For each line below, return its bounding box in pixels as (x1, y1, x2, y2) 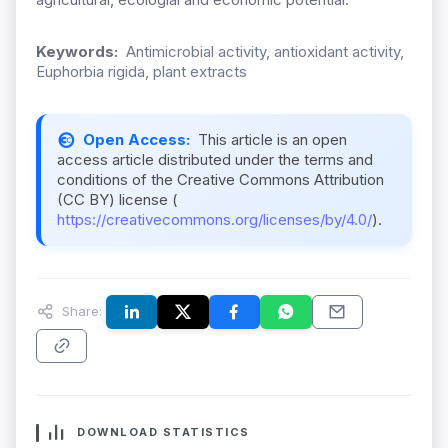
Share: (58, 302, 102, 319)
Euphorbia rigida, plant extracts (36, 62, 247, 82)
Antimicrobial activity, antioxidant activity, (126, 42, 404, 62)
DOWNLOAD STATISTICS (77, 425, 250, 440)
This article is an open (198, 130, 347, 150)
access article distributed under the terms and (57, 150, 373, 170)
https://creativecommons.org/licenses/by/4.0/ (57, 210, 372, 230)
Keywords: (36, 42, 118, 62)
